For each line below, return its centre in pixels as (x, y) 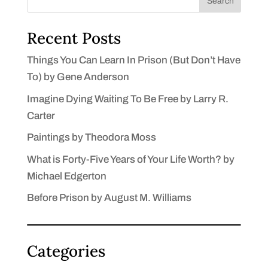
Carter (41, 115)
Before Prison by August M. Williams (109, 198)
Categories (66, 251)
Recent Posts (74, 38)
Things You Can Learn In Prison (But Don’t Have (133, 60)
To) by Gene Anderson (78, 77)
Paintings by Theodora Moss (91, 137)
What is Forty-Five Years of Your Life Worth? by (130, 159)
